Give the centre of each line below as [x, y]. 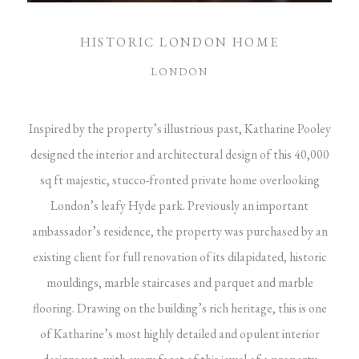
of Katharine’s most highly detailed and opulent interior [179, 333]
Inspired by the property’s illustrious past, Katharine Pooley [179, 128]
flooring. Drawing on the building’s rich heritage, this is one [179, 308]
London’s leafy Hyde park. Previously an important [179, 205]
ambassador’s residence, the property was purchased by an [179, 231]
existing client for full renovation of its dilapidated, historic [179, 256]
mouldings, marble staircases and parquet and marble [179, 282]
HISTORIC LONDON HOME [179, 42]
